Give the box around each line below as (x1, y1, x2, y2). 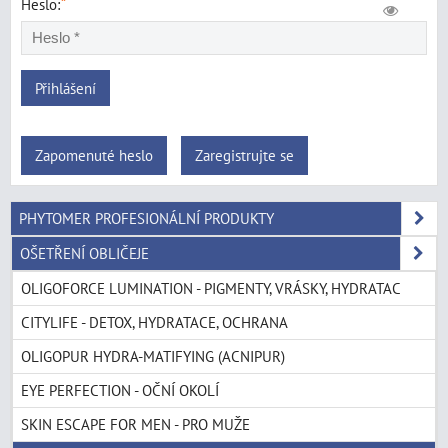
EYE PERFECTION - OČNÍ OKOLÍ (21, 380, 219, 400)
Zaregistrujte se (195, 145, 294, 165)
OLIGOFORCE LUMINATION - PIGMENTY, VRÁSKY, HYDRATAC (21, 278, 401, 298)
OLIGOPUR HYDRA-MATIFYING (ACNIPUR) (21, 346, 285, 366)
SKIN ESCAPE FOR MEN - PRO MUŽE (21, 414, 250, 434)
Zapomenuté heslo (35, 145, 153, 165)
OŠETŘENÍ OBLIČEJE (20, 243, 149, 263)
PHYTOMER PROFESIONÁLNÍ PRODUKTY (19, 208, 274, 228)
